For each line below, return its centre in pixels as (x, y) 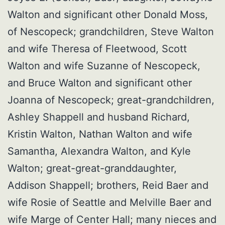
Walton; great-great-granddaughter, (92, 168)
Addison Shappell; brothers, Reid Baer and (108, 186)
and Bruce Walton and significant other (100, 83)
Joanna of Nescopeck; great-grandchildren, (111, 100)
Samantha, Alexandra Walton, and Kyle (99, 151)
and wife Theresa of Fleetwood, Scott (97, 49)
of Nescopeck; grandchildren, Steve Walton (111, 32)
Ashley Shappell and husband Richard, (99, 117)
